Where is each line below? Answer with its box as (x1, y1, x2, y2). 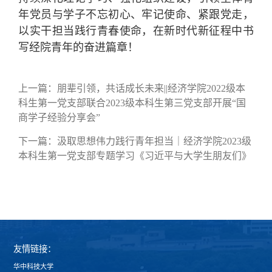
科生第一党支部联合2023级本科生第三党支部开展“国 (18, 98, 246, 109)
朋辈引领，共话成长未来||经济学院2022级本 (57, 83, 246, 94)
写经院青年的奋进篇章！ (18, 41, 139, 54)
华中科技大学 (13, 263, 54, 271)
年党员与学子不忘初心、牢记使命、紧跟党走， (18, 8, 254, 21)
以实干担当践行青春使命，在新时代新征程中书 (18, 25, 254, 38)
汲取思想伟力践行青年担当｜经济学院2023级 (57, 136, 252, 147)
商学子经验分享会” (18, 112, 101, 123)
